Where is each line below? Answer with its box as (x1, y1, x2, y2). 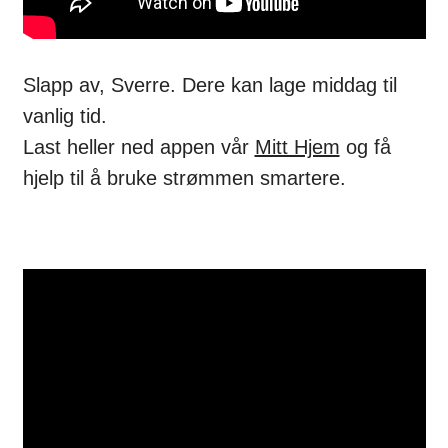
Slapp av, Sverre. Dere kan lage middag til (22, 74, 397, 97)
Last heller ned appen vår (22, 136, 255, 159)
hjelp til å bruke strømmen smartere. (22, 167, 346, 190)
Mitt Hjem (254, 136, 340, 159)
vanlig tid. (22, 105, 107, 128)
